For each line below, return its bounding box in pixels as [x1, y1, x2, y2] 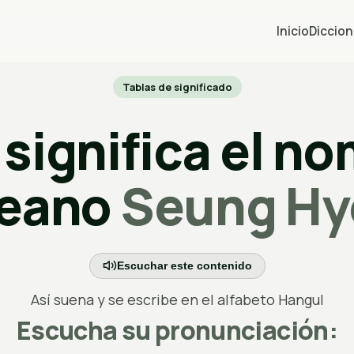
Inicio [277, 22, 309, 40]
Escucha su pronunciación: [17, 312, 337, 348]
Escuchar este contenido [116, 259, 252, 273]
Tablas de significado [122, 80, 232, 94]
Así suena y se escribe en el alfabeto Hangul [30, 289, 324, 309]
